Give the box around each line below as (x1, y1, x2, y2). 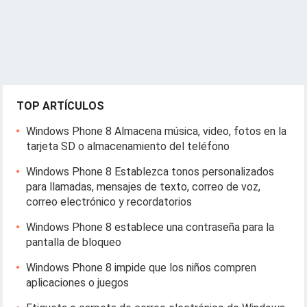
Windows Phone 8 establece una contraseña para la (26, 220, 275, 234)
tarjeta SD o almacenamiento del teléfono (26, 139, 230, 153)
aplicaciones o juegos (26, 275, 130, 289)
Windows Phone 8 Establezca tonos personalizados (26, 164, 275, 178)
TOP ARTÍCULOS (16, 99, 105, 112)
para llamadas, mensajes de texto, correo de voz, (26, 180, 261, 193)
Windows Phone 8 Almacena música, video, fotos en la (26, 124, 287, 138)
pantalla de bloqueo (26, 235, 122, 249)
